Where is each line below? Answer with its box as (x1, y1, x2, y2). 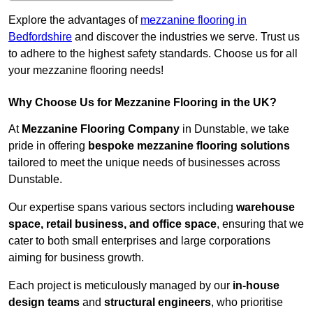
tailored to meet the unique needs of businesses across (8, 156, 280, 169)
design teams (8, 296, 80, 309)
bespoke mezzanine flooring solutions (88, 140, 290, 152)
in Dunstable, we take (180, 123, 289, 136)
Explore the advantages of (8, 14, 140, 27)
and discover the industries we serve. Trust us (72, 31, 300, 43)
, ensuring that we (217, 218, 304, 231)
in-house (233, 279, 279, 292)
